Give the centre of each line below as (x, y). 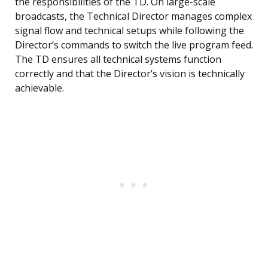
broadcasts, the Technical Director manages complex (133, 16)
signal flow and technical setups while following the (130, 31)
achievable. (39, 88)
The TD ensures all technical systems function (118, 60)
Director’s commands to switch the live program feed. (134, 45)
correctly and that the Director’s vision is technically (130, 74)
